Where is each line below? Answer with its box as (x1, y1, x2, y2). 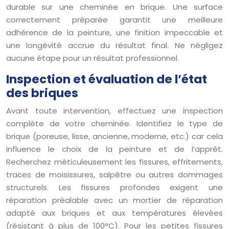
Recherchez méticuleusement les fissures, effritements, (6, 156, 223, 167)
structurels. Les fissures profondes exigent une (6, 181, 223, 193)
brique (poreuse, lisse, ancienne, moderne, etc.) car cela (6, 130, 223, 142)
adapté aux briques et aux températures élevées (6, 207, 223, 218)
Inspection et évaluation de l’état (6, 71, 207, 87)
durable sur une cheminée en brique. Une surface (6, 1, 223, 12)
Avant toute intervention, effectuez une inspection (6, 105, 223, 116)
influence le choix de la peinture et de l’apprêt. (6, 143, 223, 154)
